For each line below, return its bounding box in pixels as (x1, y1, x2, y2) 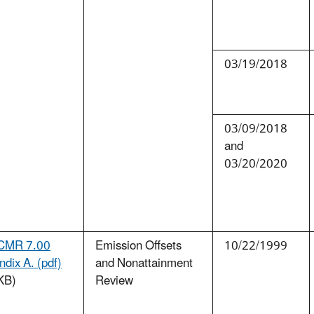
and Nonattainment (95, 251, 193, 277)
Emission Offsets (95, 233, 182, 259)
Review (95, 268, 133, 294)
